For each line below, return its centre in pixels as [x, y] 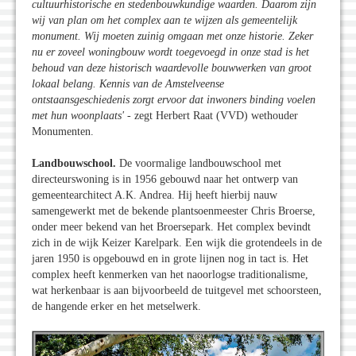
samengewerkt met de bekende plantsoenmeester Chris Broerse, [174, 211]
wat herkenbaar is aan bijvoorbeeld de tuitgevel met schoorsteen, [177, 291]
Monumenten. [63, 132]
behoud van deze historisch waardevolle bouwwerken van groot [172, 68]
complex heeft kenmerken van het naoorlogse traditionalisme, [170, 275]
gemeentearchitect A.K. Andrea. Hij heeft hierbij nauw [155, 195]
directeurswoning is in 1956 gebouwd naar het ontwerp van [165, 180]
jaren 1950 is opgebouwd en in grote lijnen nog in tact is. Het [170, 259]
